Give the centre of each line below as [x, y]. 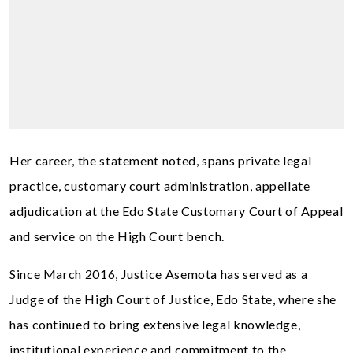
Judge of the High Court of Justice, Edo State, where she [173, 299]
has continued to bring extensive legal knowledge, [155, 324]
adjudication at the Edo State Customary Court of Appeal [176, 211]
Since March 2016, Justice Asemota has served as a [159, 274]
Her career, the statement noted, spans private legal [161, 160]
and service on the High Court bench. [117, 236]
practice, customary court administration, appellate [160, 186]
